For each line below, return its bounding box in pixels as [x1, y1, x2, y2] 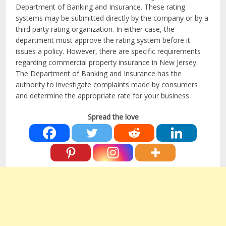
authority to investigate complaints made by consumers [16, 80, 198, 89]
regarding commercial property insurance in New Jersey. [16, 58, 198, 67]
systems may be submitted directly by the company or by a [16, 13, 209, 23]
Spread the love [87, 112, 139, 122]
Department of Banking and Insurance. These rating [16, 2, 186, 12]
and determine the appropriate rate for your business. [16, 91, 191, 100]
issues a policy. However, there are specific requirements [16, 46, 201, 56]
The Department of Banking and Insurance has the [16, 69, 182, 78]
